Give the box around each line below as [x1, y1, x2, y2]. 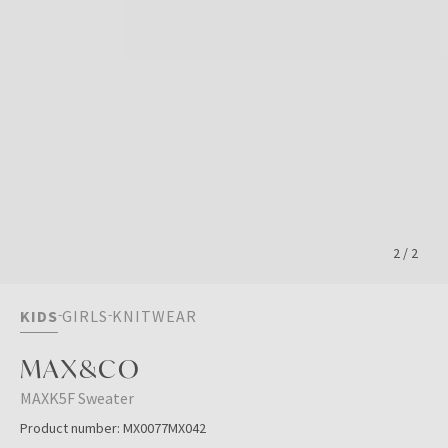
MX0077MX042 [123, 419, 206, 437]
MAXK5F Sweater [20, 388, 134, 408]
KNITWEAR [112, 306, 197, 326]
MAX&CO [20, 352, 142, 385]
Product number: [20, 419, 123, 437]
